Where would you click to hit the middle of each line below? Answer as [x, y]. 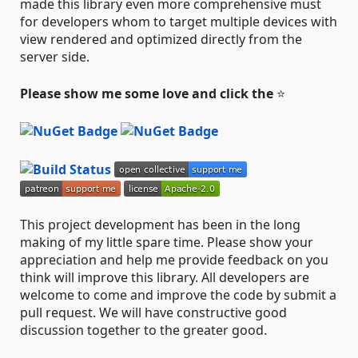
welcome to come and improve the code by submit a [178, 294]
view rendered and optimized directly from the [161, 39]
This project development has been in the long [160, 224]
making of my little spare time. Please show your [167, 242]
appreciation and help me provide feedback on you [174, 259]
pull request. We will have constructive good [153, 312]
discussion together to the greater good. [143, 330]
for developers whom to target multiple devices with [179, 21]
